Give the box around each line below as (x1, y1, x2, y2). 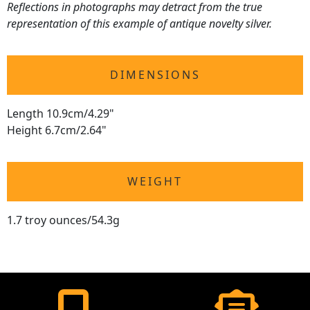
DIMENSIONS (109, 67, 201, 82)
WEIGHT (127, 174, 183, 189)
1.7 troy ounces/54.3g (7, 212, 120, 228)
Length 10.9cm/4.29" (7, 106, 114, 121)
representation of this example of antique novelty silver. (7, 16, 272, 31)
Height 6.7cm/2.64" (7, 122, 107, 138)
